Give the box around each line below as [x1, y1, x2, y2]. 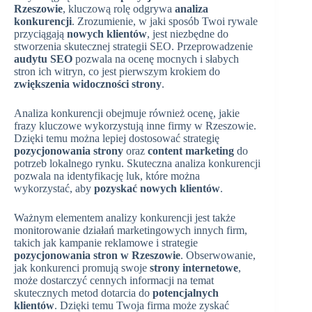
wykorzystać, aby [14, 182, 94, 194]
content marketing [148, 144, 234, 157]
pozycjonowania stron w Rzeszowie [14, 249, 180, 261]
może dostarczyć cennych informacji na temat [14, 274, 214, 286]
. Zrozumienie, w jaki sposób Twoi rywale [72, 15, 258, 27]
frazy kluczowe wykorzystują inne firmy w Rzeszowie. [14, 119, 256, 132]
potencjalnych [153, 286, 219, 299]
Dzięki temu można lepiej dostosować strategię [14, 132, 219, 144]
